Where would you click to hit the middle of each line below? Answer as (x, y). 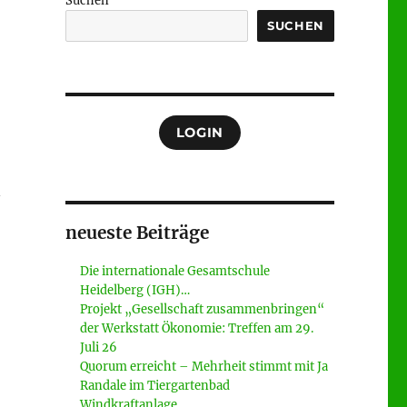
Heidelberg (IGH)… (135, 290)
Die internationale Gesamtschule (175, 271)
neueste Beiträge (137, 232)
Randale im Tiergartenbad (155, 385)
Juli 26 (99, 347)
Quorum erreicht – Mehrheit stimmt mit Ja (204, 366)
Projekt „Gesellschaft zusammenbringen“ (203, 309)
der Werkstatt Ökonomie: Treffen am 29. (197, 328)
